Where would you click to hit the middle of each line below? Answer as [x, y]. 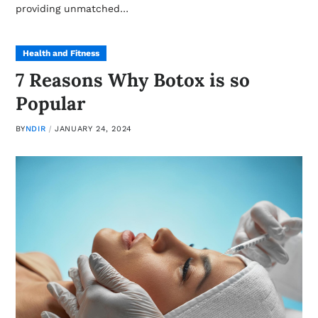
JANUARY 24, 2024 [93, 128]
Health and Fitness [61, 53]
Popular [50, 103]
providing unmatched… [72, 8]
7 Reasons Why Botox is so [132, 79]
